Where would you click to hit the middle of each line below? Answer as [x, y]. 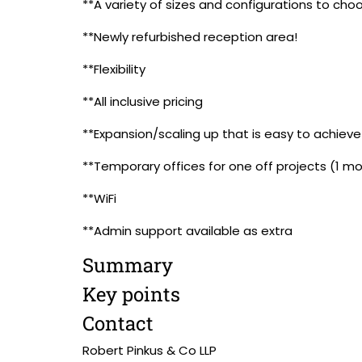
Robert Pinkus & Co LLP [149, 350]
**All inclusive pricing [143, 101]
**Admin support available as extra [187, 231]
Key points [131, 294]
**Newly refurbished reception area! [190, 37]
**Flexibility [114, 69]
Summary [128, 265]
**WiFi [99, 198]
